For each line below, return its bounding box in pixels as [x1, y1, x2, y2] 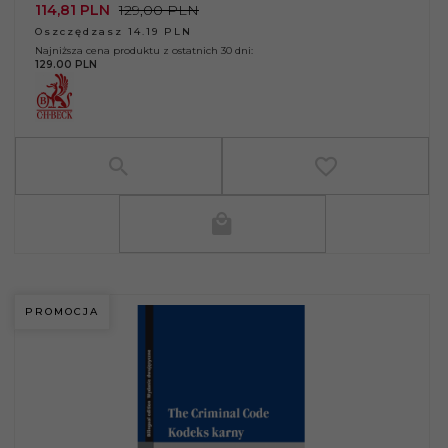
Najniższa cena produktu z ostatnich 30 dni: [35, 43, 253, 57]
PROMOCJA [25, 304, 99, 318]
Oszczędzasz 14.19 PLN [35, 24, 192, 38]
